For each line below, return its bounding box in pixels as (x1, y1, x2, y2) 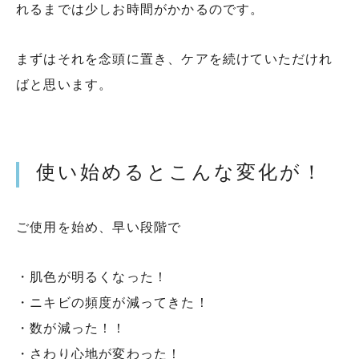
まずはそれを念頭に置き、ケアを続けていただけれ (16, 51, 333, 66)
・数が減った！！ (16, 321, 127, 335)
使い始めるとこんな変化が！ (36, 161, 324, 183)
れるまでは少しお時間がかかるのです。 (16, 2, 264, 16)
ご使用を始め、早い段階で (16, 220, 182, 234)
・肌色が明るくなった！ (16, 269, 168, 284)
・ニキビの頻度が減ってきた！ (16, 295, 209, 309)
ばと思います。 (16, 77, 113, 91)
